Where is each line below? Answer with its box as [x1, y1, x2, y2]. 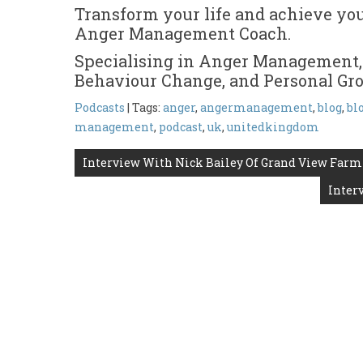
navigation [74, 175, 186, 203]
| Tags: [127, 99, 163, 115]
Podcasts [75, 99, 125, 115]
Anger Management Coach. [75, 22, 291, 44]
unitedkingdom [227, 118, 319, 135]
